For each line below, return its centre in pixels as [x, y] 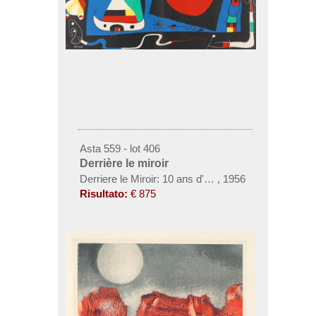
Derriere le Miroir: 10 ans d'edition [156, 178]
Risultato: [103, 193]
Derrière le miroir [124, 163]
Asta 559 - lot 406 [120, 148]
